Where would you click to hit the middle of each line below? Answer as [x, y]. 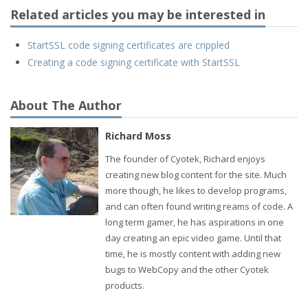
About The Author [66, 105]
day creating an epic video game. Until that [193, 238]
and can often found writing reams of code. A [199, 206]
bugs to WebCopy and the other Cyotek [187, 269]
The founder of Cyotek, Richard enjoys [185, 159]
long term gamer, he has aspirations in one [195, 222]
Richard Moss [138, 136]
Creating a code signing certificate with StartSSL [134, 62]
